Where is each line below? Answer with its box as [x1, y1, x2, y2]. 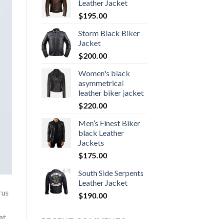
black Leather [78, 128, 124, 138]
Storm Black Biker [78, 28, 140, 38]
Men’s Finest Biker [78, 118, 140, 128]
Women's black [78, 68, 130, 78]
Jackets [78, 138, 104, 148]
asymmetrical [78, 78, 124, 88]
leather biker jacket [78, 88, 144, 98]
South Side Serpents [78, 168, 144, 178]
